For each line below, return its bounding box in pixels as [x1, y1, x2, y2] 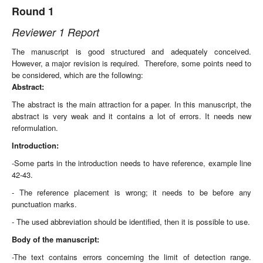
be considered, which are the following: [12, 69, 143, 80]
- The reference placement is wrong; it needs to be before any [12, 187, 251, 198]
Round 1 [12, 4, 54, 19]
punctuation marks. [12, 198, 77, 210]
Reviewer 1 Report [12, 25, 99, 39]
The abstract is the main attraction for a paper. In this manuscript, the [12, 99, 251, 110]
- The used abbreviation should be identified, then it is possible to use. [12, 216, 250, 227]
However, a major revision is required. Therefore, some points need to [12, 58, 251, 69]
